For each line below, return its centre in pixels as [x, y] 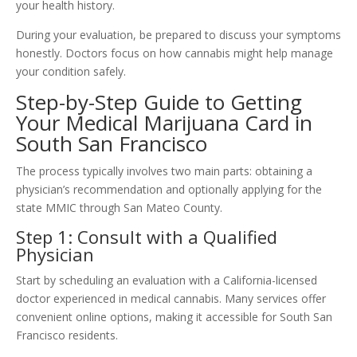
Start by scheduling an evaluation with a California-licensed [167, 280]
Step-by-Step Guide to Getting [159, 102]
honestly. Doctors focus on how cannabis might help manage [175, 53]
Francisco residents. [67, 335]
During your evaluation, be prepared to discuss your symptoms [178, 35]
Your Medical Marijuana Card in [164, 123]
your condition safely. [71, 71]
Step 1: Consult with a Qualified [147, 237]
